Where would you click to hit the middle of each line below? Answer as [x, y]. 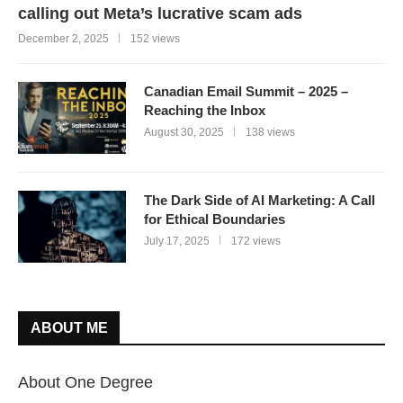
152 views [155, 39]
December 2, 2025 [63, 39]
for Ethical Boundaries [215, 219]
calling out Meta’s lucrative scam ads [160, 14]
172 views [256, 242]
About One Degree [85, 383]
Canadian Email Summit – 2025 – [246, 92]
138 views [270, 133]
